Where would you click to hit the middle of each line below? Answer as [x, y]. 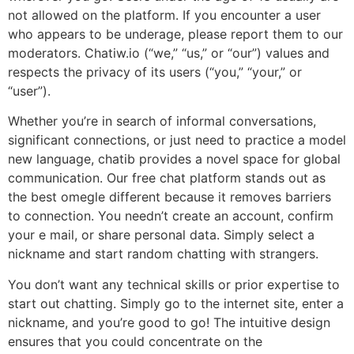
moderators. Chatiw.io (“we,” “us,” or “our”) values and [169, 53]
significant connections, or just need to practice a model [177, 140]
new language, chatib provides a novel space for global [174, 159]
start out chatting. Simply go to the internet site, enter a [176, 303]
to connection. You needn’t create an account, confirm [171, 216]
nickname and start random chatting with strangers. [163, 254]
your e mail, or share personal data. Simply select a [161, 235]
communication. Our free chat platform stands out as [167, 178]
